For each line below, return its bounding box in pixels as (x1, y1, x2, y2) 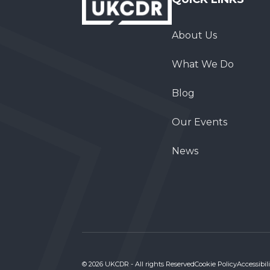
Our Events (171, 116, 227, 128)
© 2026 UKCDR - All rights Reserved (82, 260, 195, 269)
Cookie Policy (195, 260, 237, 269)
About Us (171, 30, 217, 42)
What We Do (171, 58, 234, 71)
